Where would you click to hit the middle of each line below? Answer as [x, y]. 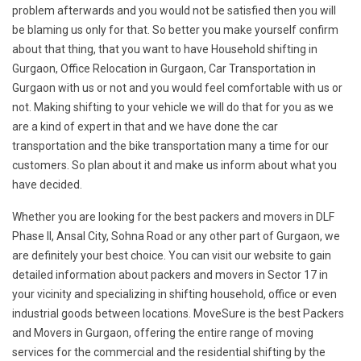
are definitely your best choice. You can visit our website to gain [172, 256]
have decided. [47, 185]
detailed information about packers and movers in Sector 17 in [170, 275]
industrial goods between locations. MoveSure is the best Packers [178, 314]
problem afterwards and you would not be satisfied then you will [174, 11]
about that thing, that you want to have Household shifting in [165, 50]
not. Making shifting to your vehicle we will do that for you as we [173, 108]
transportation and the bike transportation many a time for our [170, 146]
